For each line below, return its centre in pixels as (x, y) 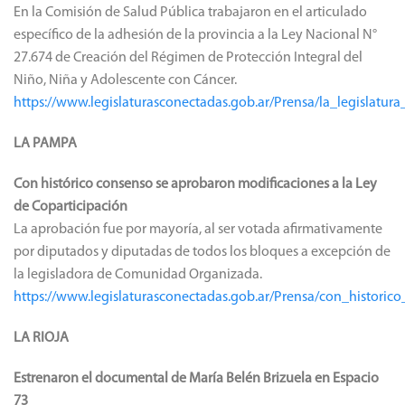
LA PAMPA (45, 143)
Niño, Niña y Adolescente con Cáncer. (125, 80)
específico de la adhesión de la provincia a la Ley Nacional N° (195, 35)
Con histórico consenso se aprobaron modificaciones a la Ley (195, 184)
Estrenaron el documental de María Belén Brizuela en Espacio (196, 378)
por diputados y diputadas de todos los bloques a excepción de (202, 252)
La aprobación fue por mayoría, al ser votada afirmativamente (198, 229)
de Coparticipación (71, 207)
